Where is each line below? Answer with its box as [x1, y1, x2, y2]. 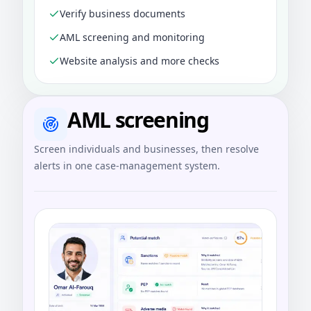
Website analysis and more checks [60, 54, 219, 68]
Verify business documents [60, 7, 185, 21]
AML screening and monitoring [60, 31, 205, 44]
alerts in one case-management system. [34, 159, 220, 173]
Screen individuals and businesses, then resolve [34, 142, 259, 156]
